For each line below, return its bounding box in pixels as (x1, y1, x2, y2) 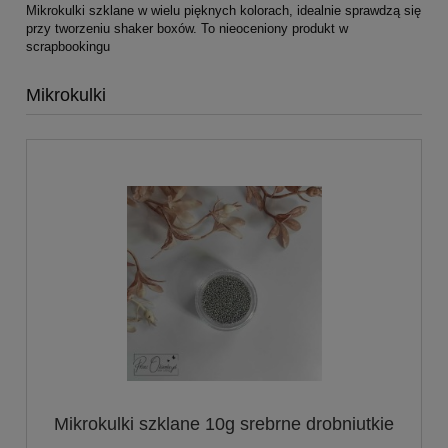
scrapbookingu (26, 38, 110, 54)
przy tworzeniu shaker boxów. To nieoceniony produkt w (26, 20, 348, 36)
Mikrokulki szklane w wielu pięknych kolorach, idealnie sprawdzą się (26, 2, 421, 18)
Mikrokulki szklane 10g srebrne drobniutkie (54, 414, 394, 435)
